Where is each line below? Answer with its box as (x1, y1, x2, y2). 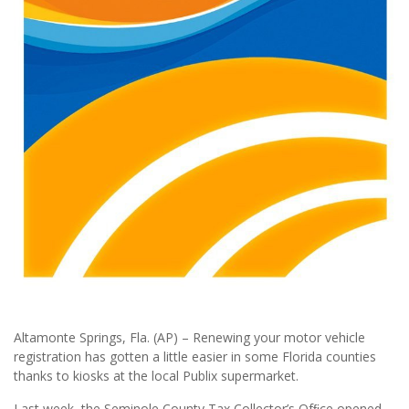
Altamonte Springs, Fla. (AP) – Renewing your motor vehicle (14, 328, 365, 346)
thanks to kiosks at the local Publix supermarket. (14, 366, 299, 384)
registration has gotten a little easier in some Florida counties (14, 347, 376, 365)
